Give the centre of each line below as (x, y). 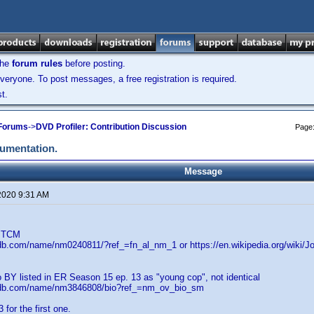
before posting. (94, 63)
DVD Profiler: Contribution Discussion (111, 127)
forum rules (37, 63)
